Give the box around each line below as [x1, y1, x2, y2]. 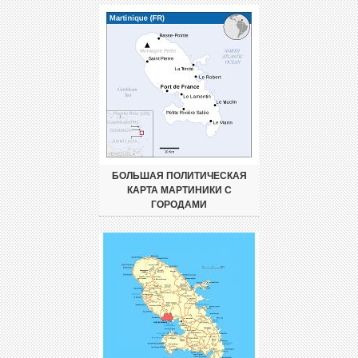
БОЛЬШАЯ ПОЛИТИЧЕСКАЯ [111, 170, 247, 182]
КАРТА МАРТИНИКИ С [126, 185, 232, 197]
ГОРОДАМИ [151, 199, 207, 211]
